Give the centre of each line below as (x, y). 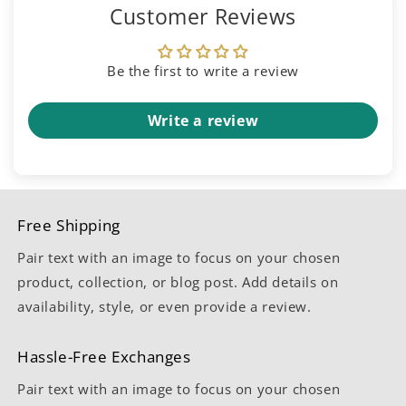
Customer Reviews (203, 17)
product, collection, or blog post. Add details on (178, 282)
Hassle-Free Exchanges (104, 357)
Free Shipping (69, 226)
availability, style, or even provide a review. (164, 307)
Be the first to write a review (203, 71)
